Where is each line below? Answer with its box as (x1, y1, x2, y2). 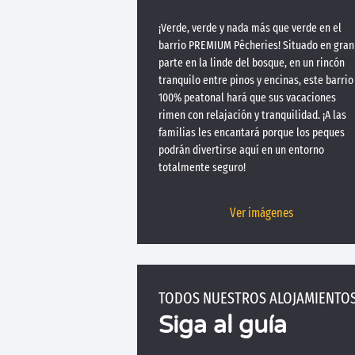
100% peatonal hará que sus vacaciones (158, 90, 336, 105)
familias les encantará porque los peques (158, 125, 345, 139)
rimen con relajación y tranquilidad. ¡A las (158, 108, 346, 122)
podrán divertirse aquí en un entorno (158, 143, 324, 157)
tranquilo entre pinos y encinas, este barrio (158, 73, 353, 87)
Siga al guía (158, 311, 287, 340)
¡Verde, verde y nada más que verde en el (158, 21, 342, 35)
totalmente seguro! (158, 160, 246, 174)
